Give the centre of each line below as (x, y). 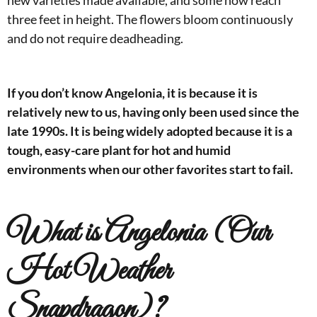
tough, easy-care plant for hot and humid (119, 150)
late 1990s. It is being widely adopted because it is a (150, 131)
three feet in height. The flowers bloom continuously (150, 19)
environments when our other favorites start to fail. (150, 169)
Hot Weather (89, 272)
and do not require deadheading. (95, 39)
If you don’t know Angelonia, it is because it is (132, 93)
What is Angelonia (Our (139, 234)
